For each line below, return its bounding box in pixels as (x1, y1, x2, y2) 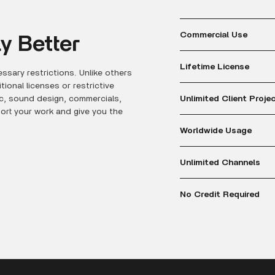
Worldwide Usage (180, 126, 252, 135)
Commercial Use (180, 30, 247, 39)
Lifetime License (180, 62, 249, 71)
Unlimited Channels (180, 158, 260, 167)
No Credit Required (180, 190, 260, 199)
